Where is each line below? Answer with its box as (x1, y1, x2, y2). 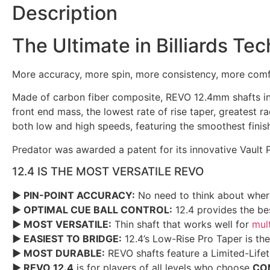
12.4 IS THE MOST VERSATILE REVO (12, 164, 204, 178)
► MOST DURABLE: (12, 246, 105, 259)
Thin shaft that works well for (111, 218, 252, 230)
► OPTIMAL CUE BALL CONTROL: (12, 203, 172, 216)
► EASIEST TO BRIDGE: (12, 232, 122, 245)
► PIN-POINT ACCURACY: (12, 189, 135, 201)
